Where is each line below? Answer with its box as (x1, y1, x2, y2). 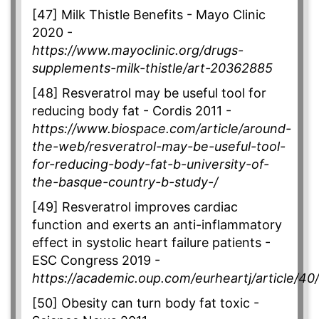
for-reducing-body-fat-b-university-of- (32, 157, 269, 172)
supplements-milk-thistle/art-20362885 (32, 61, 273, 76)
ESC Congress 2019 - (32, 253, 160, 268)
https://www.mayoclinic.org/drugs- (32, 43, 244, 58)
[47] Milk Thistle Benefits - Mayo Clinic (32, 7, 266, 23)
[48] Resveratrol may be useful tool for (32, 85, 266, 101)
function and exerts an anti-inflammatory (32, 217, 282, 233)
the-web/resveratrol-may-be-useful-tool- (32, 139, 286, 155)
